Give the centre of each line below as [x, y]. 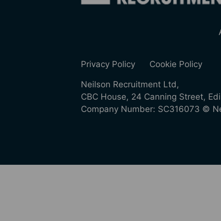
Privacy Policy [108, 64]
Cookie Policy [176, 64]
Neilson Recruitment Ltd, [130, 84]
